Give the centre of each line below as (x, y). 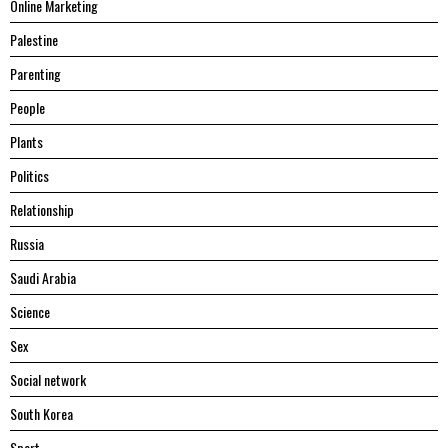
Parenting (35, 74)
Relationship (42, 210)
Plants (26, 142)
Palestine (34, 40)
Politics (29, 176)
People (27, 108)
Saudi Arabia (43, 278)
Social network (48, 380)
